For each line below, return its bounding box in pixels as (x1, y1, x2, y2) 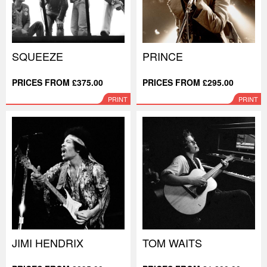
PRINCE (142, 48, 183, 64)
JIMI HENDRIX (12, 235, 83, 250)
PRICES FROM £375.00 (12, 76, 103, 88)
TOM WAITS (142, 235, 202, 250)
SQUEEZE (12, 48, 63, 64)
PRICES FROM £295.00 (142, 76, 234, 88)
